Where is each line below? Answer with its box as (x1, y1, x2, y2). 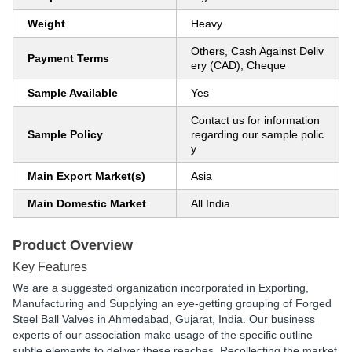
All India (191, 197, 230, 210)
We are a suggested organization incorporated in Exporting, (13, 281, 309, 294)
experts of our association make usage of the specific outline (13, 328, 313, 341)
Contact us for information (191, 114, 320, 126)
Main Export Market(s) (27, 170, 145, 182)
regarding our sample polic (191, 128, 324, 141)
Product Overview (13, 237, 133, 253)
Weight (27, 17, 65, 30)
